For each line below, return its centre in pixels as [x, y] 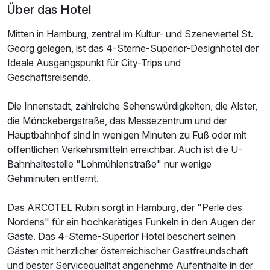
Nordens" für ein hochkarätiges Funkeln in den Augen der [131, 221]
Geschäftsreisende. [49, 77]
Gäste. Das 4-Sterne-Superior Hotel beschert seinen [121, 236]
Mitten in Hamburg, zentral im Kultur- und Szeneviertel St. [130, 33]
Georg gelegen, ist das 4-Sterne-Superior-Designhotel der [133, 48]
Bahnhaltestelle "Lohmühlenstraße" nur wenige [109, 164]
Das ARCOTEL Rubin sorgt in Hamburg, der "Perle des [125, 207]
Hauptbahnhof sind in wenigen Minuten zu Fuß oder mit [127, 135]
